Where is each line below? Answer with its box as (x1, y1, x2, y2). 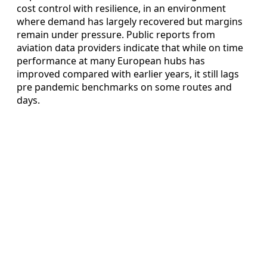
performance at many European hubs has (17, 54, 205, 68)
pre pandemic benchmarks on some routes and (17, 80, 232, 94)
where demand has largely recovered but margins (17, 15, 243, 29)
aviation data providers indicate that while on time (17, 41, 243, 55)
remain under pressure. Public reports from (17, 28, 215, 42)
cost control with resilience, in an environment (17, 2, 226, 15)
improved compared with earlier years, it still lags (17, 67, 239, 81)
